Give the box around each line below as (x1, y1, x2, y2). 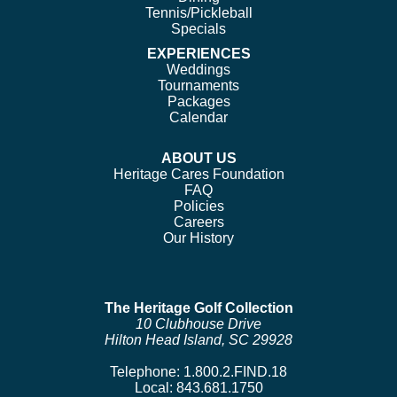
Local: (134, 379, 176, 395)
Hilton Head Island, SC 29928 (105, 331, 292, 347)
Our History (163, 230, 234, 245)
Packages (167, 93, 230, 109)
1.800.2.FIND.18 (183, 363, 287, 379)
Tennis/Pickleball (144, 4, 253, 20)
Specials (171, 20, 226, 36)
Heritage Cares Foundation (113, 166, 284, 182)
